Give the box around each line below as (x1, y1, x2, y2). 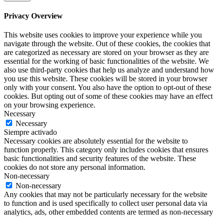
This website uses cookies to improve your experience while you (4, 31, 202, 39)
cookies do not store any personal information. (4, 163, 145, 172)
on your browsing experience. (4, 101, 95, 109)
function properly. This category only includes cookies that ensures (4, 145, 208, 154)
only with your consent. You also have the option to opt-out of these (4, 83, 211, 92)
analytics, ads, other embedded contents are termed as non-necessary (4, 208, 213, 217)
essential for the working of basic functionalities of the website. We (4, 57, 209, 66)
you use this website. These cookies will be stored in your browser (4, 74, 207, 83)
